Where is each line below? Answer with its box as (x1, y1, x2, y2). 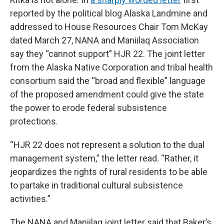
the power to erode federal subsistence (10, 102, 167, 113)
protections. (10, 116, 58, 127)
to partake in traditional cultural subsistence (10, 180, 183, 191)
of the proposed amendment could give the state (10, 89, 204, 100)
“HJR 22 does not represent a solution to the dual (10, 139, 204, 150)
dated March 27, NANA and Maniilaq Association (10, 35, 199, 46)
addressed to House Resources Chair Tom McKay (10, 21, 208, 32)
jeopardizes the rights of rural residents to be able (10, 166, 207, 177)
